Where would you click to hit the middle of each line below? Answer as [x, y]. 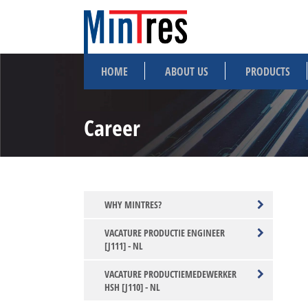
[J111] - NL [124, 246]
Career [112, 127]
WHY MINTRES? [133, 205]
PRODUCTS [268, 71]
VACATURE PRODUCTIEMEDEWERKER [170, 274]
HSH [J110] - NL [132, 287]
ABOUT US [187, 71]
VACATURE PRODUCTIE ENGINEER [165, 233]
